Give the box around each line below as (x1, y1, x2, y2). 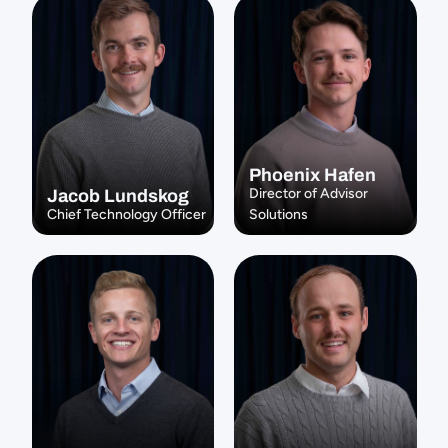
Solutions (249, 206, 308, 223)
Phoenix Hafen (249, 165, 376, 185)
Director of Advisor (249, 185, 368, 202)
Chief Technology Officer (46, 206, 206, 223)
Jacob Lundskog (46, 186, 189, 206)
